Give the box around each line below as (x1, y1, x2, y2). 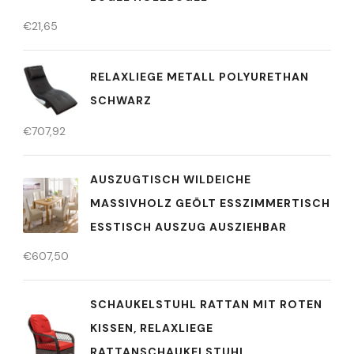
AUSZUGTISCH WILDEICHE (90, 172, 251, 186)
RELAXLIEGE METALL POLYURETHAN (90, 69, 309, 84)
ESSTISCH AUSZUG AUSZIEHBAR (90, 220, 287, 234)
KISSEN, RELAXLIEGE (90, 321, 213, 335)
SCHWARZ (90, 92, 152, 107)
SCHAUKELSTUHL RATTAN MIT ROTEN (90, 297, 322, 311)
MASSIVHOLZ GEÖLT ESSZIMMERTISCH (90, 196, 330, 210)
